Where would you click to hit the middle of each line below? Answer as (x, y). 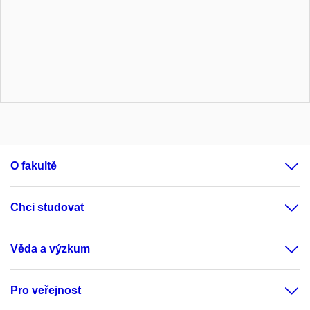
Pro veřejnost (46, 291)
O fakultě (34, 166)
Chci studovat (47, 208)
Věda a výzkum (50, 249)
